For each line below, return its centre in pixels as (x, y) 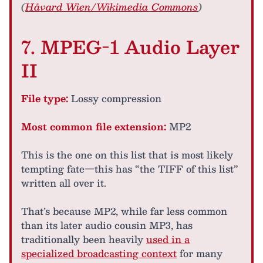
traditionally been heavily (84, 239)
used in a (168, 239)
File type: (45, 98)
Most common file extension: (94, 126)
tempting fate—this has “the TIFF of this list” (130, 168)
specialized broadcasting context (99, 253)
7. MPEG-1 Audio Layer (130, 46)
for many (200, 253)
